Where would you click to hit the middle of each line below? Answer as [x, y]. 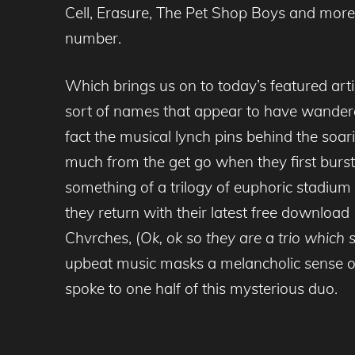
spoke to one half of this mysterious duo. [201, 289]
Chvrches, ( [103, 238]
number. [93, 38]
